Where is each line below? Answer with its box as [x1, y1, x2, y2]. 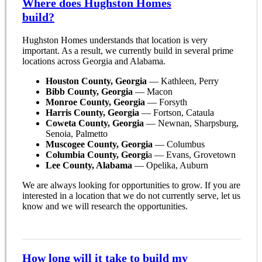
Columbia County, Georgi [45, 150, 148, 160]
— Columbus [152, 139, 205, 150]
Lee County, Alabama [45, 160, 132, 171]
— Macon [132, 87, 173, 97]
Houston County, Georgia [45, 76, 147, 87]
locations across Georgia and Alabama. [22, 56, 166, 67]
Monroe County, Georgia [45, 97, 145, 108]
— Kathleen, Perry [146, 76, 219, 87]
